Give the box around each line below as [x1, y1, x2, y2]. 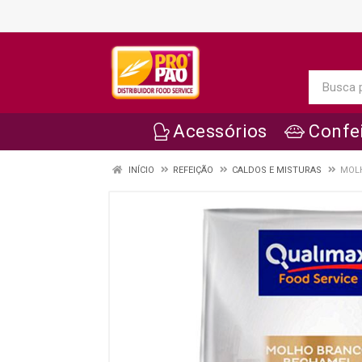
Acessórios [173, 121, 267, 141]
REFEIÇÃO [173, 165, 213, 175]
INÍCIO [126, 165, 154, 175]
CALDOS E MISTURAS [232, 165, 322, 175]
